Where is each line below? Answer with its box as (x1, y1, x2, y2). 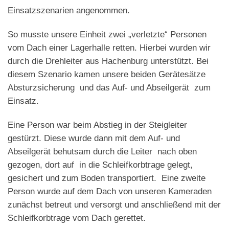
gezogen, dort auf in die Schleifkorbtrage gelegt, (8, 159, 193, 170)
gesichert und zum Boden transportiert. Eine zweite (8, 173, 205, 183)
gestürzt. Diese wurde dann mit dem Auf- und (8, 133, 180, 143)
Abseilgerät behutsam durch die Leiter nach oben (8, 146, 197, 156)
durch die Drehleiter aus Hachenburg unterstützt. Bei (8, 56, 209, 66)
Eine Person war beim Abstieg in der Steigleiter (8, 120, 187, 130)
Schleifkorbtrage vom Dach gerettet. (8, 213, 146, 223)
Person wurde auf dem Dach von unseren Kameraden (8, 186, 212, 196)
